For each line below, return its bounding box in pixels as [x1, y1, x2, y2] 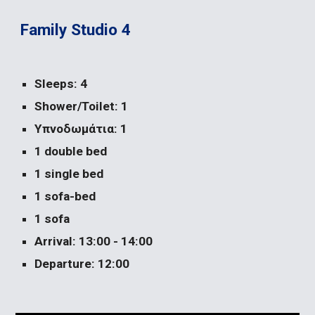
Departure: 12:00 [34, 257, 130, 271]
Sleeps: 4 [34, 77, 88, 91]
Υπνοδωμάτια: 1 [34, 122, 128, 136]
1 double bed [34, 144, 108, 158]
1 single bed [34, 167, 104, 181]
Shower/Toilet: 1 [34, 99, 129, 113]
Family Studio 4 [20, 20, 131, 39]
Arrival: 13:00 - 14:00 [34, 234, 153, 248]
